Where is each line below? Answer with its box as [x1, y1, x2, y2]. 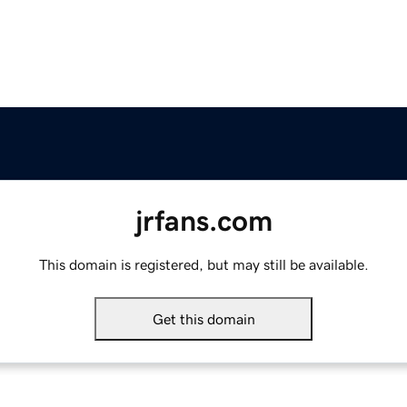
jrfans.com [134, 206, 273, 236]
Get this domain [152, 312, 255, 327]
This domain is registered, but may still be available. [38, 257, 369, 273]
